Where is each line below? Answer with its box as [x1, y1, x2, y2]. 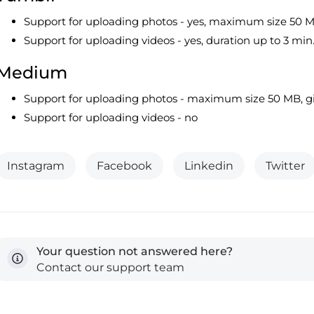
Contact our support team [36, 261, 184, 274]
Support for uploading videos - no [24, 111, 198, 124]
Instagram [7, 159, 64, 172]
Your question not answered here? [36, 245, 233, 258]
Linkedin [184, 159, 233, 172]
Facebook [97, 159, 152, 172]
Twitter [266, 159, 305, 172]
